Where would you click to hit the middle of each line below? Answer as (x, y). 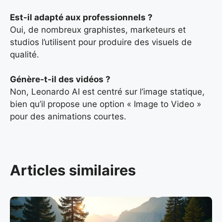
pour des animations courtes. (68, 117)
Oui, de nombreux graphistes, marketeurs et (98, 29)
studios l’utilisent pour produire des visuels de (101, 42)
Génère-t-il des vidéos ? (60, 80)
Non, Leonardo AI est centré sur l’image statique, (107, 92)
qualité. (25, 54)
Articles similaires (73, 170)
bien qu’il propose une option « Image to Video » (106, 104)
